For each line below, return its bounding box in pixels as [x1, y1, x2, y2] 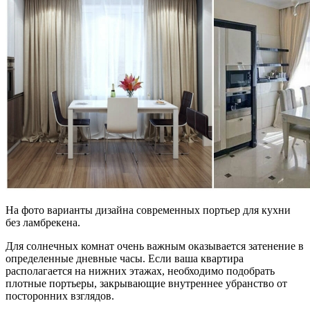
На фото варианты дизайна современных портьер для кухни [6, 203, 291, 216]
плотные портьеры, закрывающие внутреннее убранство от [6, 277, 287, 289]
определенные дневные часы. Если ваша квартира [6, 252, 244, 264]
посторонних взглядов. [6, 289, 114, 302]
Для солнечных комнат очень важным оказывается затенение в [6, 239, 304, 252]
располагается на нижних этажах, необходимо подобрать [6, 264, 275, 277]
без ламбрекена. [6, 216, 80, 228]
